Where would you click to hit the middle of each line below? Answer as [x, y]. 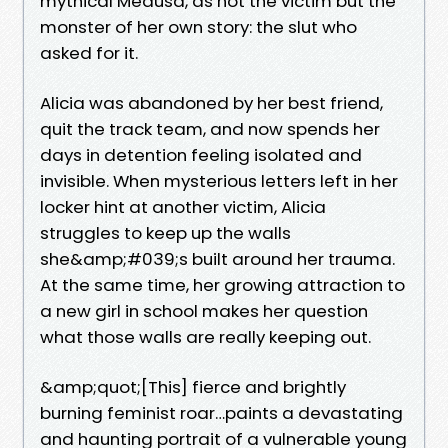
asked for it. [89, 52]
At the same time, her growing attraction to [222, 284]
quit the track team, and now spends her [210, 128]
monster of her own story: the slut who [198, 26]
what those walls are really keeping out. [205, 336]
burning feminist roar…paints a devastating [221, 412]
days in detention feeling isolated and [201, 154]
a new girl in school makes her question [204, 310]
